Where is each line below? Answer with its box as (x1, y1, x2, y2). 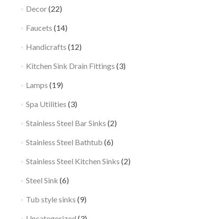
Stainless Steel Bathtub (25, 137, 103, 147)
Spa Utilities (25, 99, 66, 109)
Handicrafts (25, 42, 66, 51)
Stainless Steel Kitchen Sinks (25, 156, 120, 166)
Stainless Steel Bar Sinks (25, 118, 106, 128)
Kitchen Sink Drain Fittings (25, 61, 115, 70)
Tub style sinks (25, 195, 76, 204)
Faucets (25, 23, 52, 32)
